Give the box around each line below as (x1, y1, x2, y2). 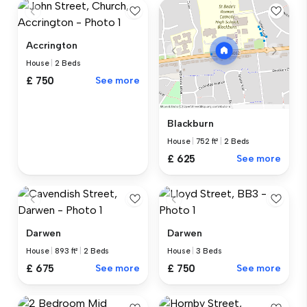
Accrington (26, 39, 77, 51)
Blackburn (167, 117, 214, 130)
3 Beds (196, 246, 222, 256)
